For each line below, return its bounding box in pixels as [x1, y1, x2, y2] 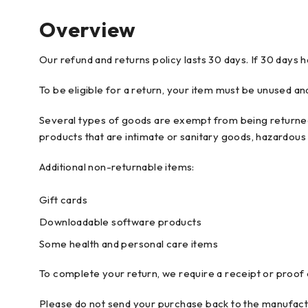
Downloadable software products [39, 215, 201, 229]
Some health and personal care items [39, 237, 218, 251]
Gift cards [39, 193, 87, 207]
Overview [39, 16, 136, 43]
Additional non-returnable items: [39, 160, 195, 174]
